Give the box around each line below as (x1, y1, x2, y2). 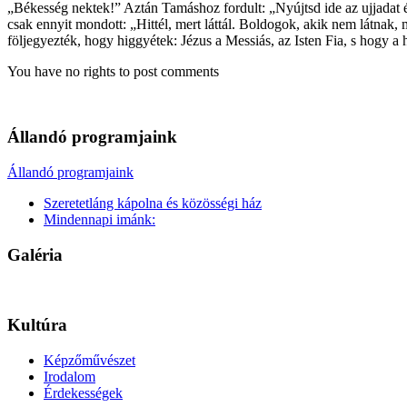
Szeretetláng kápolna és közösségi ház (44, 195, 262, 212)
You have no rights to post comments (7, 63, 219, 79)
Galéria (7, 244, 63, 264)
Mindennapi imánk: (44, 212, 155, 228)
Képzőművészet (44, 352, 135, 368)
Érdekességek (44, 384, 123, 401)
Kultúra (7, 315, 67, 335)
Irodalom (44, 368, 95, 384)
